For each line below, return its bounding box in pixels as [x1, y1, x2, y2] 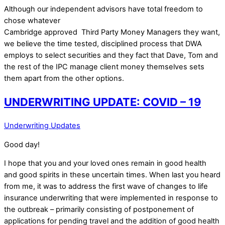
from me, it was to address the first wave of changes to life [4, 182, 208, 191]
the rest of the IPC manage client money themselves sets [4, 62, 204, 71]
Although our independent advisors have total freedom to [4, 4, 203, 14]
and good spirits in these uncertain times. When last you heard [4, 170, 220, 180]
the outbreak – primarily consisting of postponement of [4, 205, 194, 214]
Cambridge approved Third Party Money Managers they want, [4, 27, 220, 37]
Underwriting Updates [4, 121, 80, 131]
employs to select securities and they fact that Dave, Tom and [4, 50, 218, 60]
